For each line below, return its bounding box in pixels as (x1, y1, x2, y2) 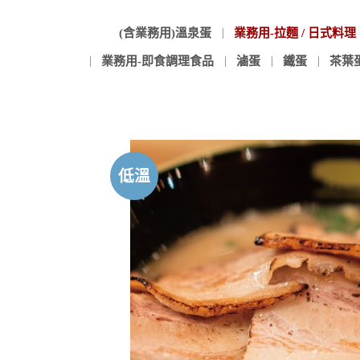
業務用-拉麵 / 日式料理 (233, 27, 356, 39)
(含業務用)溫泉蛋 (118, 27, 211, 39)
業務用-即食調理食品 (100, 55, 214, 67)
